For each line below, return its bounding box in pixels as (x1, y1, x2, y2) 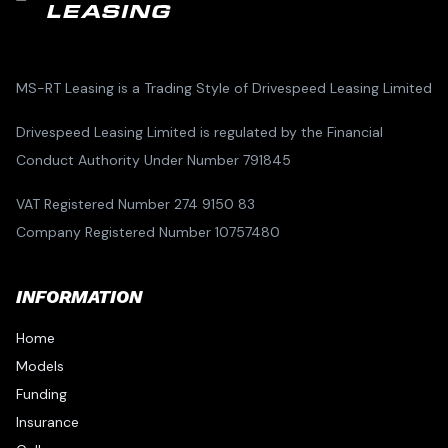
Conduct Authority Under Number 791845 (16, 150, 291, 169)
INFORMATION (16, 285, 142, 307)
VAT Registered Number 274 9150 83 (16, 194, 255, 213)
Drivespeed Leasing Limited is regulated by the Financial (16, 122, 383, 141)
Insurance (16, 412, 79, 431)
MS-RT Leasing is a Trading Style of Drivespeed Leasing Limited (16, 78, 432, 97)
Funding (16, 384, 67, 403)
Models (16, 356, 64, 375)
